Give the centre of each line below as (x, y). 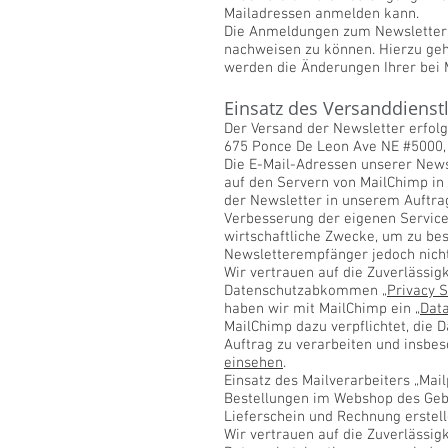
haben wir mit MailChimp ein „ (322, 309)
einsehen (253, 363)
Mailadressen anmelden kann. (321, 14)
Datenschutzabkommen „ (305, 291)
